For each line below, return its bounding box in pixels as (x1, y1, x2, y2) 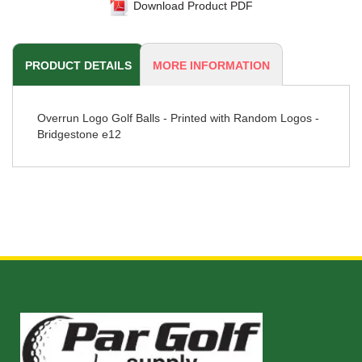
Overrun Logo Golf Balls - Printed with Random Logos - (37, 111, 319, 124)
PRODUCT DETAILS (25, 58, 132, 72)
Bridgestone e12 (37, 127, 121, 141)
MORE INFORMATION (153, 58, 270, 72)
